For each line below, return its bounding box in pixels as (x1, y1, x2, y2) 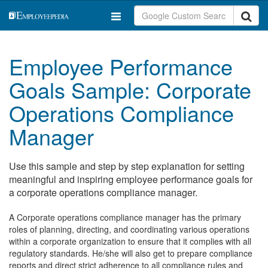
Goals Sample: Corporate (9, 74, 251, 105)
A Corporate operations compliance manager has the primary (9, 211, 241, 223)
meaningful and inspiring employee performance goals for (9, 172, 252, 186)
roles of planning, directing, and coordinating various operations (9, 223, 249, 235)
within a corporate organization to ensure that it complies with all (9, 235, 251, 247)
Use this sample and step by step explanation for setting (9, 159, 245, 173)
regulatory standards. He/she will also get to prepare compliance (9, 247, 252, 259)
